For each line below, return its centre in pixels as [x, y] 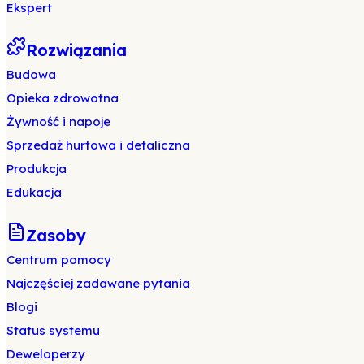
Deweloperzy [46, 353]
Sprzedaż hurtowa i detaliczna [98, 145]
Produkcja [37, 169]
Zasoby [56, 235]
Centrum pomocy [59, 259]
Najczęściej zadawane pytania [98, 283]
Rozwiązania [76, 50]
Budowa [31, 75]
